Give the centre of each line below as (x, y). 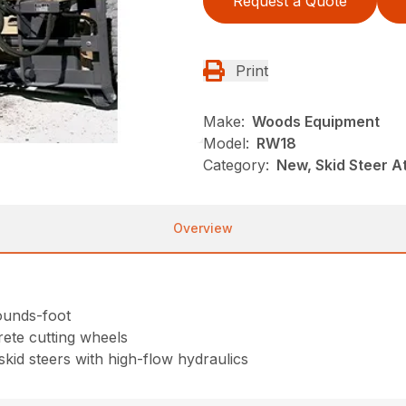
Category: (236, 164)
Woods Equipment (316, 121)
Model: (226, 143)
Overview (203, 227)
